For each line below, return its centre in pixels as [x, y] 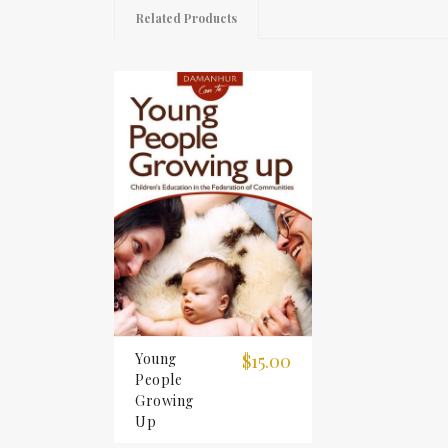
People [158, 379]
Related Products [186, 17]
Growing [164, 400]
